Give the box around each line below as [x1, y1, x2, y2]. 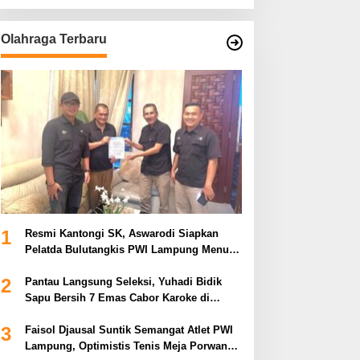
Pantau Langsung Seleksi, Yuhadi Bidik [24, 275, 222, 288]
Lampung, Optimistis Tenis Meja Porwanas [24, 339, 239, 352]
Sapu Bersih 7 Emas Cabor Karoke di [24, 291, 210, 304]
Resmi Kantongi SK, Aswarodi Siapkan [24, 227, 219, 239]
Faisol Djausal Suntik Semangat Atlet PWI [24, 323, 233, 336]
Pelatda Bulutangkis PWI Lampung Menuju [24, 243, 239, 256]
